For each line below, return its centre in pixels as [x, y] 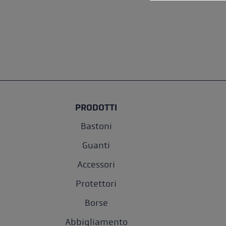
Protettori [96, 184]
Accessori [96, 165]
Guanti [96, 146]
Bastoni [96, 126]
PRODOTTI [96, 107]
